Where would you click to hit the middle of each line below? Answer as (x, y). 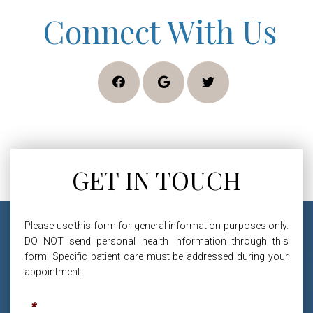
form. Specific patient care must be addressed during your (156, 256)
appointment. (53, 272)
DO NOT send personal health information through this (156, 241)
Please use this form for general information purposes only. (156, 226)
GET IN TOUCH (156, 180)
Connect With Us (160, 31)
